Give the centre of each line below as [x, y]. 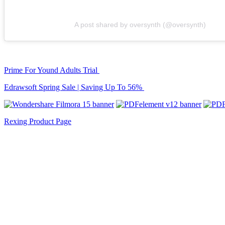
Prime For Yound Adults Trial [52, 70]
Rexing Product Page [38, 122]
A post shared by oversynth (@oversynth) [140, 25]
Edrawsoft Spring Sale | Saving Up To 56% [74, 87]
